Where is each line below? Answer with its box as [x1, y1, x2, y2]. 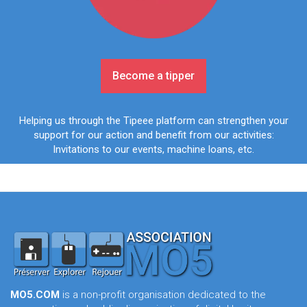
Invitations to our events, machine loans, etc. [53, 143, 254, 156]
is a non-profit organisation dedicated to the [60, 288, 266, 302]
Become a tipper [112, 69, 195, 83]
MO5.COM [10, 288, 60, 302]
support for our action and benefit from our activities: [33, 129, 274, 142]
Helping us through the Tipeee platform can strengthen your [19, 114, 288, 127]
